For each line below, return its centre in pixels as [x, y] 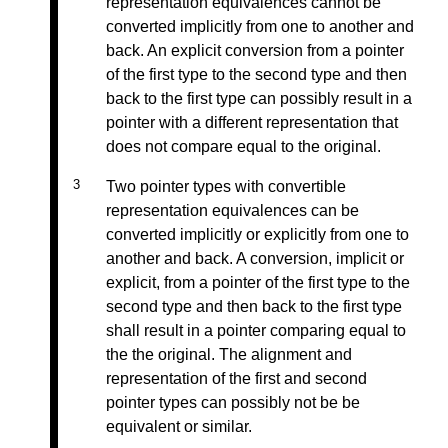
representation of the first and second [236, 379]
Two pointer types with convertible [226, 187]
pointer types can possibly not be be [233, 403]
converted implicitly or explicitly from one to [257, 235]
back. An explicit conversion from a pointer [255, 51]
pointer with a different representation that [252, 123]
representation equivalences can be [232, 211]
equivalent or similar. [179, 427]
